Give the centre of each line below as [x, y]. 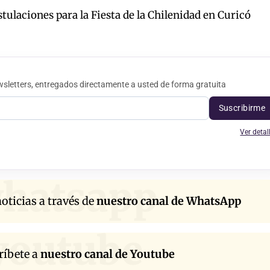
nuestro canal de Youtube [107, 254]
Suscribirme [242, 108]
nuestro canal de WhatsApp [168, 201]
